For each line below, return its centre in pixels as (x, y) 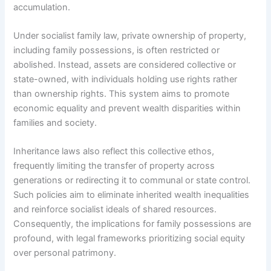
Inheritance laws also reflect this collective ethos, (114, 152)
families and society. (55, 123)
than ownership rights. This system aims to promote (122, 94)
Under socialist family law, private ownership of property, (130, 36)
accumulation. (42, 7)
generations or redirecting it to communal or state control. (132, 181)
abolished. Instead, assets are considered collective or (125, 65)
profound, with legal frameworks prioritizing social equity (129, 239)
